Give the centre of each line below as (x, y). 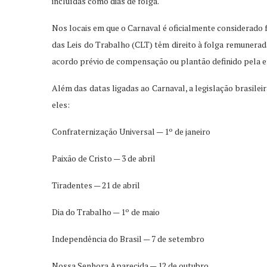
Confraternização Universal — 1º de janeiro (131, 131)
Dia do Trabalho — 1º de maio (106, 212)
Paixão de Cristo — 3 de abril (104, 158)
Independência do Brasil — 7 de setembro (128, 238)
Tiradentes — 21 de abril (96, 185)
